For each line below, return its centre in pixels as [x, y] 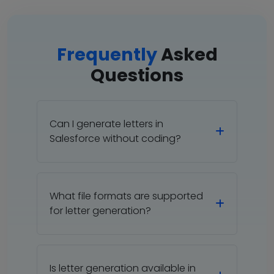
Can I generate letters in [106, 124]
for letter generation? [100, 210]
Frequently [107, 54]
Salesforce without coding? [115, 138]
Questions [137, 75]
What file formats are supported [126, 196]
